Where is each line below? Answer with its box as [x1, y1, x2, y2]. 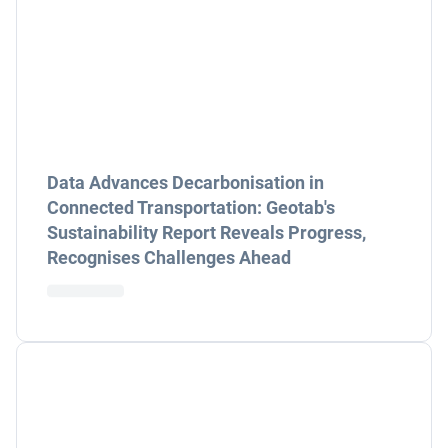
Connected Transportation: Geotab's [47, 197, 335, 218]
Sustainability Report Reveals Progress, [47, 222, 366, 243]
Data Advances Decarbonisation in [47, 172, 324, 193]
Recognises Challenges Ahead [47, 247, 291, 268]
